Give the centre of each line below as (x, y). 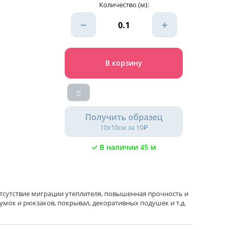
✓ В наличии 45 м (124, 147)
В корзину (124, 63)
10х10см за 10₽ (124, 127)
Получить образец (124, 117)
